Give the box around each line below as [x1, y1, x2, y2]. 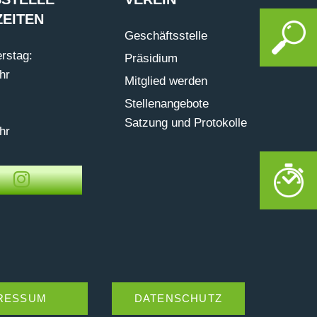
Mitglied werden [124, 74, 207, 88]
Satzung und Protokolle [124, 116, 247, 130]
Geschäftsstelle [124, 29, 207, 43]
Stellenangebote [124, 97, 209, 111]
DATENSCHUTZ [134, 292, 222, 304]
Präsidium [124, 52, 178, 66]
